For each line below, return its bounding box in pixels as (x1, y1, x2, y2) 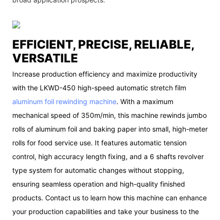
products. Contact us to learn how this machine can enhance (12, 193, 207, 202)
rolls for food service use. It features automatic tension (12, 138, 187, 147)
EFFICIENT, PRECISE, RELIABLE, (12, 37, 194, 52)
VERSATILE (12, 51, 81, 65)
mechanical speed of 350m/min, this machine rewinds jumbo (12, 111, 207, 120)
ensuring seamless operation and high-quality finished (12, 180, 185, 189)
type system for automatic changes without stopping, (12, 166, 184, 175)
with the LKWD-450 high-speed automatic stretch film (12, 83, 186, 92)
